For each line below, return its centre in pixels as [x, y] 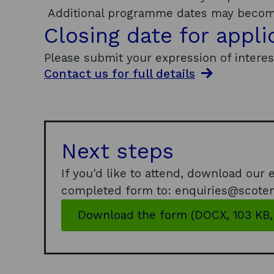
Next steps [117, 151]
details [174, 74]
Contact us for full [98, 74]
